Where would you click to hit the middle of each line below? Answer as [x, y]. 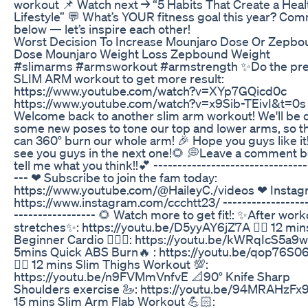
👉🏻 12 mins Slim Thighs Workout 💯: [111, 264]
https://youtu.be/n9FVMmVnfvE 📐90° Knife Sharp [152, 276]
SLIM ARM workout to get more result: [119, 78]
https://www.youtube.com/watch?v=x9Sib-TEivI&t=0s [160, 103]
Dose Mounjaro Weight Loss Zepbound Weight [142, 53]
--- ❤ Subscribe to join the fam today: [115, 177]
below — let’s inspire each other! [102, 29]
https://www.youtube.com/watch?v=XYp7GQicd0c [150, 90]
